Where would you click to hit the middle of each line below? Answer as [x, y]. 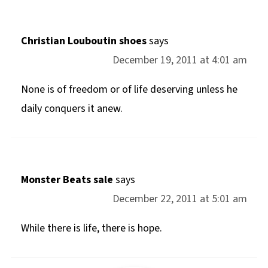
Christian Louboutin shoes [83, 41]
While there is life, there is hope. [91, 228]
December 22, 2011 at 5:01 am [180, 199]
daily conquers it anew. [71, 108]
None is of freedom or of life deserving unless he [129, 89]
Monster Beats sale [67, 179]
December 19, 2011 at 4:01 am [180, 60]
